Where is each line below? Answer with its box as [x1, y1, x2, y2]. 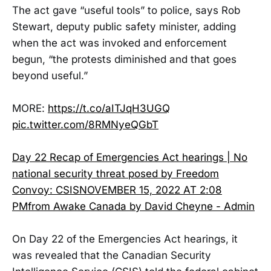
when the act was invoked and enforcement [12, 36, 227, 49]
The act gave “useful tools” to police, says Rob [12, 4, 240, 16]
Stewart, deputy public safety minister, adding [12, 20, 236, 33]
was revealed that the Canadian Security [12, 249, 211, 262]
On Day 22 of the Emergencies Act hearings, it [12, 233, 238, 246]
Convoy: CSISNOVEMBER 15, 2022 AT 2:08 [12, 184, 222, 197]
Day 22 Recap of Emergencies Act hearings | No [12, 151, 247, 164]
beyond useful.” [12, 69, 88, 82]
